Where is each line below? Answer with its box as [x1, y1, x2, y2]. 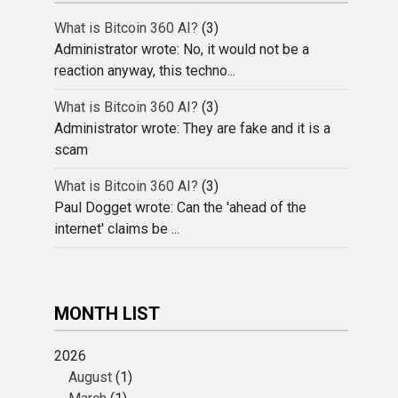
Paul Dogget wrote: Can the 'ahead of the [54, 199, 307, 216]
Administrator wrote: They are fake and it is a [54, 120, 331, 137]
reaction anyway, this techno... [54, 62, 236, 79]
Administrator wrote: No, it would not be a [54, 41, 310, 58]
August [68, 369, 113, 386]
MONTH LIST [54, 303, 161, 324]
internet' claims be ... [54, 220, 180, 237]
